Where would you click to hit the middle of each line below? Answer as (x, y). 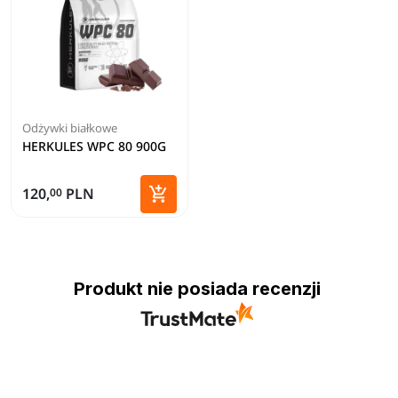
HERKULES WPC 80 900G (94, 147)
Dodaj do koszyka (212, 214)
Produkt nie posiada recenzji (197, 288)
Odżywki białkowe (70, 128)
